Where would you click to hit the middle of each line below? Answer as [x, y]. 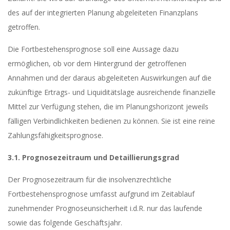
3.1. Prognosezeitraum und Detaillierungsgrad [93, 157]
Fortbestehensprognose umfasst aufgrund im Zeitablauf [101, 194]
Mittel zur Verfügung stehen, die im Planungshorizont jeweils [108, 107]
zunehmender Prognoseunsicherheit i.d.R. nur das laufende [105, 208]
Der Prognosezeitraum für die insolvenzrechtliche [90, 179]
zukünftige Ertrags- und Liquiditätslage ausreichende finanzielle [112, 92]
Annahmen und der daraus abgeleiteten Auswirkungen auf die [110, 78]
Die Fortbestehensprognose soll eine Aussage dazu [93, 49]
